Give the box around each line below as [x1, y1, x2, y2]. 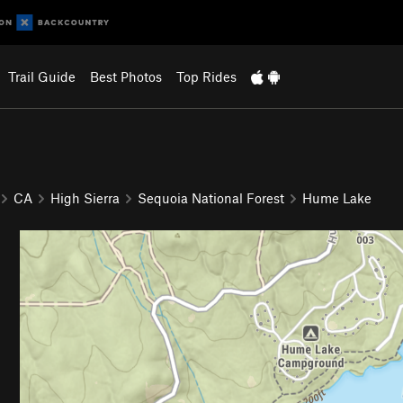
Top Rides [175, 68, 237, 85]
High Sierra [50, 189, 120, 206]
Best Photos [89, 68, 162, 85]
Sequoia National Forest [138, 189, 284, 206]
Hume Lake [302, 189, 372, 206]
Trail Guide [7, 68, 76, 85]
